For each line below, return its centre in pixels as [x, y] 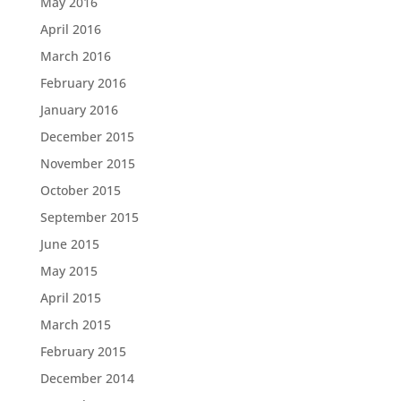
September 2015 [89, 217]
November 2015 [87, 163]
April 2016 [70, 29]
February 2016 [83, 83]
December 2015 [87, 137]
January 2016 [79, 110]
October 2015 [80, 190]
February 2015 [83, 351]
